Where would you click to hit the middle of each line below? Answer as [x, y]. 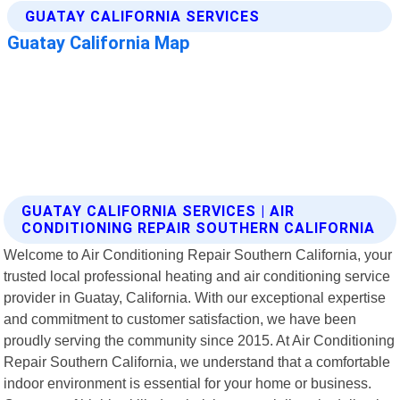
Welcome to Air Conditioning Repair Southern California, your [198, 254]
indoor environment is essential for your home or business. [188, 383]
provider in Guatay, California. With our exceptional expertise [195, 297]
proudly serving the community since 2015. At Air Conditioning [200, 340]
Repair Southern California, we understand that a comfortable [197, 361]
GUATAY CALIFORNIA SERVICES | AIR [158, 211]
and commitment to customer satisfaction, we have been [180, 318]
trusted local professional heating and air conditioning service [197, 275]
